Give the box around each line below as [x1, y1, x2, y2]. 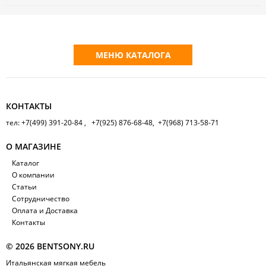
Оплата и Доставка [12, 205, 78, 216]
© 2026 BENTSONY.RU [6, 240, 94, 252]
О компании [12, 169, 55, 180]
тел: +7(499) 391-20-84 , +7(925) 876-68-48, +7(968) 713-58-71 [6, 117, 219, 128]
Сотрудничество [12, 193, 69, 204]
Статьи [12, 181, 37, 192]
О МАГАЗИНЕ [6, 140, 61, 152]
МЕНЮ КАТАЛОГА [95, 49, 171, 61]
